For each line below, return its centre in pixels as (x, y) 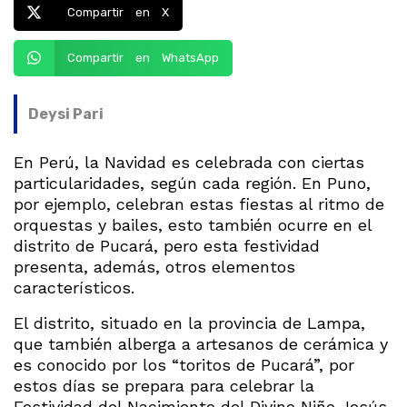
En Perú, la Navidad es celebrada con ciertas (189, 162)
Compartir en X (118, 13)
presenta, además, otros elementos (154, 266)
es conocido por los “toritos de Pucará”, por (184, 364)
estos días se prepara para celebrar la (164, 385)
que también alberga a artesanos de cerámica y (201, 343)
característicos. (74, 287)
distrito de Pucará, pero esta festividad (167, 245)
